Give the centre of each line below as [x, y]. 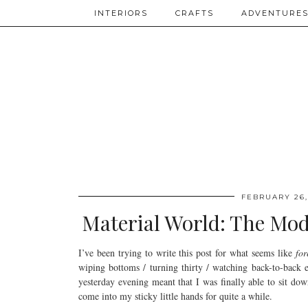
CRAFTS [195, 13]
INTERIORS [121, 13]
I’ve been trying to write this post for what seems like [187, 253]
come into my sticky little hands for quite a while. [175, 296]
